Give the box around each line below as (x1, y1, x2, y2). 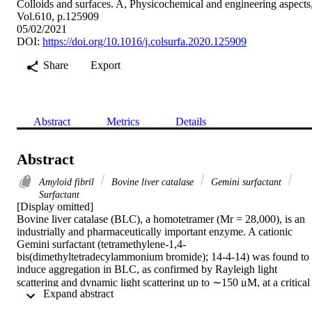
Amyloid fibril (39, 175, 97, 187)
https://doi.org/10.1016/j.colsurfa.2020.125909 (42, 35, 247, 47)
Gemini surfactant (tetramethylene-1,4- (17, 237, 186, 250)
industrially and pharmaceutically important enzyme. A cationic (17, 225, 292, 237)
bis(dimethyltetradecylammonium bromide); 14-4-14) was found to (17, 250, 309, 263)
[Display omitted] (17, 200, 93, 212)
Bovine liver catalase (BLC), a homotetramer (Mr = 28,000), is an (17, 212, 305, 225)
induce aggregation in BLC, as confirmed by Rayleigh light (17, 263, 277, 275)
